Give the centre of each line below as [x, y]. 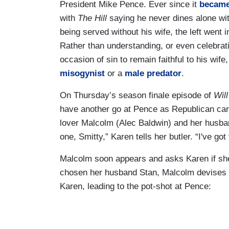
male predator [153, 73]
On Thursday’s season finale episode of [137, 95]
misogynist [82, 73]
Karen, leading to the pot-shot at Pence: [135, 186]
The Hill [94, 18]
